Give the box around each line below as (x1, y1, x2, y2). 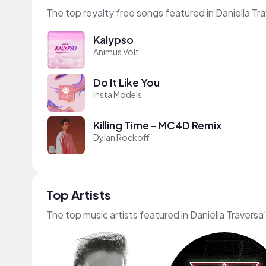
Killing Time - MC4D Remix (93, 118, 221, 132)
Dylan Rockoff (93, 131, 150, 142)
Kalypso (93, 33, 134, 46)
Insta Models (93, 88, 142, 100)
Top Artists (46, 187, 111, 202)
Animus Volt (93, 46, 139, 57)
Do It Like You (93, 75, 160, 89)
